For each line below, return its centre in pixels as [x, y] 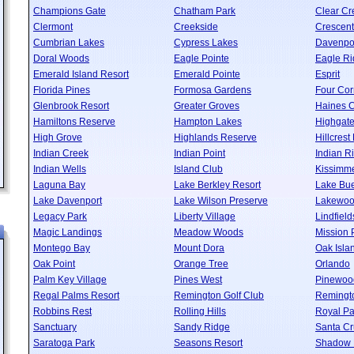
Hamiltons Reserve [74, 122]
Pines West [198, 280]
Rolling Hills [200, 311]
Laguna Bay [59, 185]
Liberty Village [205, 217]
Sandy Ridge [202, 327]
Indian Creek [61, 153]
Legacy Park [60, 217]
